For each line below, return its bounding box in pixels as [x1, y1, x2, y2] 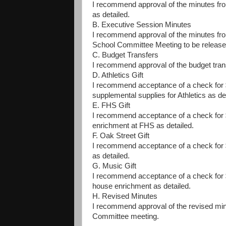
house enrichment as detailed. [92, 182, 191, 191]
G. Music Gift [92, 162, 136, 171]
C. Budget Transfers [92, 51, 158, 60]
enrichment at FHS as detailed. [92, 122, 194, 130]
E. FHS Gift [92, 101, 130, 110]
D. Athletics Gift [92, 71, 143, 80]
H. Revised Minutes [92, 192, 157, 201]
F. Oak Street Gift [92, 132, 149, 140]
